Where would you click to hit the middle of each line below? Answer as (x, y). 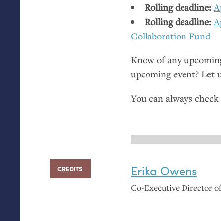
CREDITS (70, 169)
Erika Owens (164, 170)
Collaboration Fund (171, 36)
